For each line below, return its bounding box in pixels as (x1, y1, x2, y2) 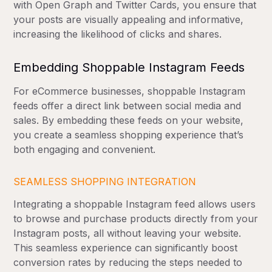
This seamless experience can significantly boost (13, 242, 238, 254)
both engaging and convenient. (13, 143, 156, 156)
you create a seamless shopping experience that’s (13, 129, 244, 141)
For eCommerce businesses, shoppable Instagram (13, 85, 246, 98)
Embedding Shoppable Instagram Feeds (13, 60, 245, 75)
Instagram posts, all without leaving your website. (13, 227, 242, 240)
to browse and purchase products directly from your (13, 212, 259, 225)
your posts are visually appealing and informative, (13, 13, 244, 26)
